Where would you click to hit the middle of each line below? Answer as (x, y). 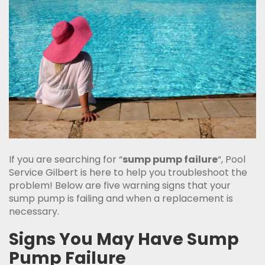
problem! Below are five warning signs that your (120, 186)
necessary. (34, 212)
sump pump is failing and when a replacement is (121, 199)
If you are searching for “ (66, 160)
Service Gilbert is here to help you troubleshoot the (128, 173)
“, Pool (232, 160)
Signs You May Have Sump (124, 240)
